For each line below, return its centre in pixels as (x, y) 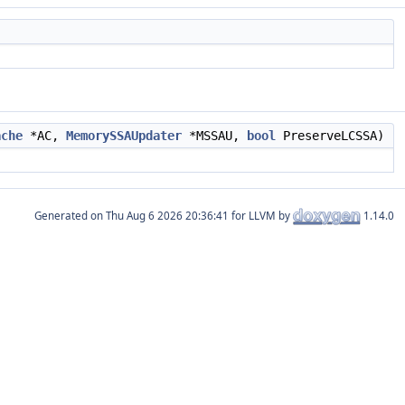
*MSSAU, (214, 136)
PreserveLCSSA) (330, 136)
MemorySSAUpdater (124, 136)
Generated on (70, 215)
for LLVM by (261, 215)
